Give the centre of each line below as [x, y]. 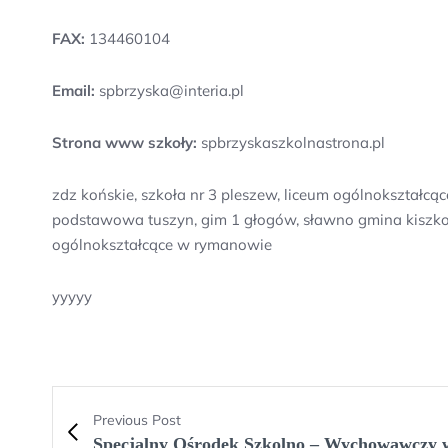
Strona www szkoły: [124, 142]
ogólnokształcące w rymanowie [162, 244]
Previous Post [137, 420]
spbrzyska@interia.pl [169, 90]
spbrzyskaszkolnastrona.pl [291, 142]
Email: [73, 90]
